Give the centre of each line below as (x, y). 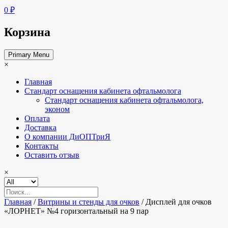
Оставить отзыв (52, 155)
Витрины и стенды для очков (89, 202)
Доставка (40, 127)
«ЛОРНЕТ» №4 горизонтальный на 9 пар (76, 211)
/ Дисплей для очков (176, 202)
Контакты (41, 146)
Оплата (37, 118)
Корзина (27, 32)
